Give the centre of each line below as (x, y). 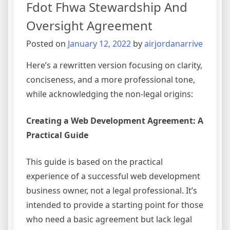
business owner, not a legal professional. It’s (112, 191)
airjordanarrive (174, 44)
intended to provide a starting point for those (115, 205)
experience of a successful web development (113, 176)
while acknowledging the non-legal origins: (110, 94)
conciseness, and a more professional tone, (111, 80)
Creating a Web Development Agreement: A (115, 121)
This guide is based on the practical (94, 162)
